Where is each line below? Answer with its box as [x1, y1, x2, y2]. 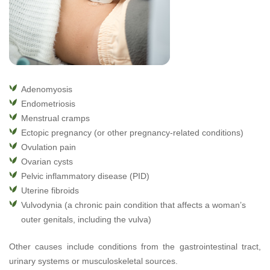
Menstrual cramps [21, 113, 90, 123]
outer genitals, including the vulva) [21, 215, 151, 224]
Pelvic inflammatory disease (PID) [21, 171, 149, 181]
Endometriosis [21, 99, 75, 108]
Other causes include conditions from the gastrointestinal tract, [9, 242, 261, 251]
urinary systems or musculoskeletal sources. [9, 256, 178, 266]
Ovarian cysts [21, 157, 73, 166]
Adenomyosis [21, 84, 72, 94]
